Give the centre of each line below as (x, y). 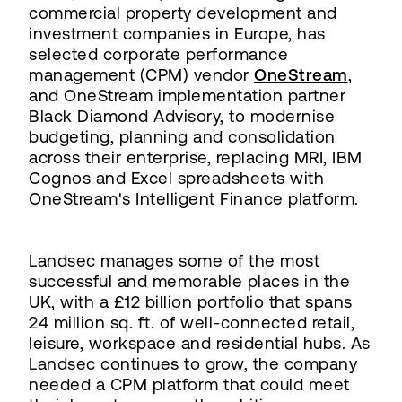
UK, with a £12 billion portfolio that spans (191, 301)
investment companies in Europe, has (177, 33)
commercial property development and (183, 13)
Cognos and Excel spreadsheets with (176, 178)
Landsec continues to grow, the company (193, 363)
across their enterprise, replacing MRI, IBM (196, 157)
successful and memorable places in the (189, 281)
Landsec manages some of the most (174, 260)
